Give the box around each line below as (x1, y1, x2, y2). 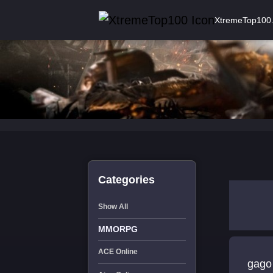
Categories (97, 174, 155, 186)
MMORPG (97, 224, 138, 234)
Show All (97, 202, 128, 211)
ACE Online (97, 247, 138, 256)
